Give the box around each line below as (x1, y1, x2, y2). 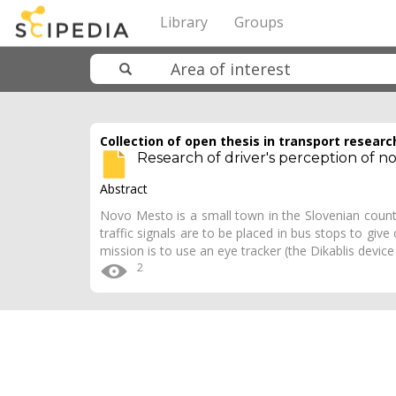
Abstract (100, 180, 148, 197)
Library (160, 12, 208, 32)
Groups (234, 12, 284, 32)
